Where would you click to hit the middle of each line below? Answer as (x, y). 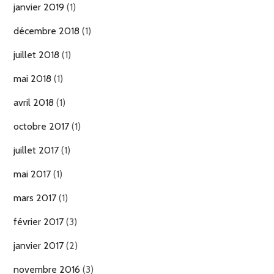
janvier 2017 (39, 246)
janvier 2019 (39, 7)
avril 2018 (34, 102)
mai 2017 (32, 174)
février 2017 (39, 222)
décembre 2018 (46, 31)
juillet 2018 (36, 55)
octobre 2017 (41, 126)
